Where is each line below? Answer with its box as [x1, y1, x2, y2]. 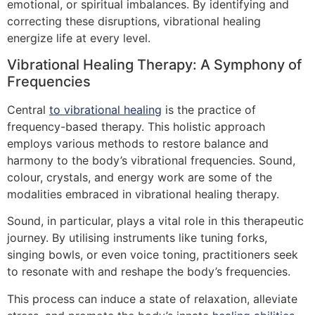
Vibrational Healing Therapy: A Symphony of [7, 56, 302, 73]
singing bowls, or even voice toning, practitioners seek [7, 247, 298, 262]
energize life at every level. [7, 30, 150, 45]
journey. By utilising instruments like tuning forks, [7, 231, 267, 245]
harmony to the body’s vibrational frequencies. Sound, [7, 153, 295, 167]
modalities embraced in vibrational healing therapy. [7, 186, 279, 201]
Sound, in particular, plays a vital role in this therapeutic [7, 214, 304, 229]
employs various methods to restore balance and [7, 136, 269, 150]
